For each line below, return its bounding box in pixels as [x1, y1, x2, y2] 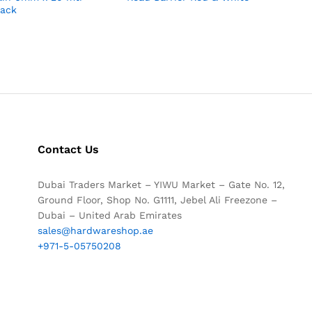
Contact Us [37, 142, 99, 156]
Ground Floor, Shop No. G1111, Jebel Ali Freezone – [37, 194, 277, 205]
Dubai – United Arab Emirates [37, 209, 182, 221]
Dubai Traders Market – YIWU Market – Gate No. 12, [37, 178, 285, 190]
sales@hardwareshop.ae [37, 224, 153, 236]
